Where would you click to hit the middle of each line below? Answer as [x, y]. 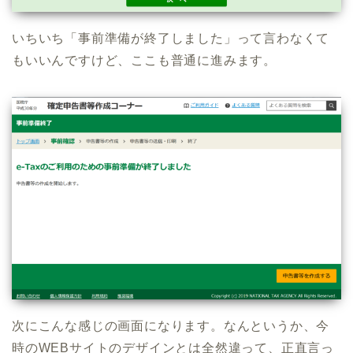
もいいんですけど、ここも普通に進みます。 [144, 61]
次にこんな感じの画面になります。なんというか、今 [171, 325]
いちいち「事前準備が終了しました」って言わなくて [171, 39]
